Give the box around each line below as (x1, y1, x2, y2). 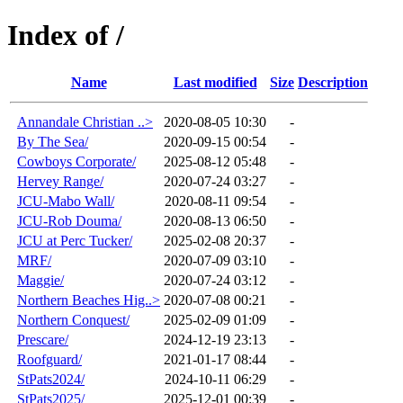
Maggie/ (17, 272, 64, 288)
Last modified (173, 74, 257, 90)
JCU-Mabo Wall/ (17, 193, 114, 209)
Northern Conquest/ (17, 311, 130, 327)
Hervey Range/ (17, 173, 103, 189)
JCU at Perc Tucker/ (17, 232, 132, 248)
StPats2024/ (17, 371, 85, 387)
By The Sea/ (17, 133, 88, 149)
